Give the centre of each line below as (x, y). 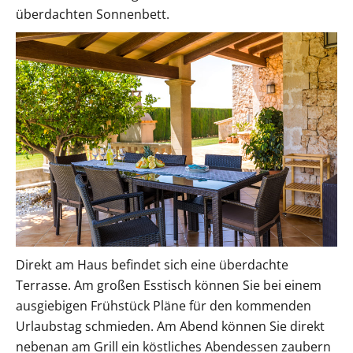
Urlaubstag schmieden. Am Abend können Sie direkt (170, 327)
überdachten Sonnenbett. (93, 15)
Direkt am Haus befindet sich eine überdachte (152, 265)
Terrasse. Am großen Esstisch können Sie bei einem (169, 286)
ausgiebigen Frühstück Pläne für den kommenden (163, 306)
